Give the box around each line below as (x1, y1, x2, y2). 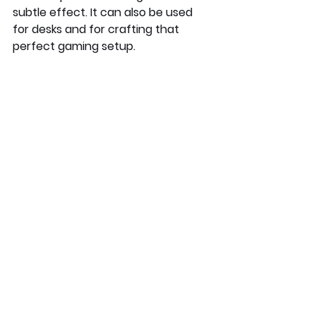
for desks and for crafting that (13, 21, 182, 38)
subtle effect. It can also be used (13, 4, 195, 21)
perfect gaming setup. (13, 38, 138, 55)
